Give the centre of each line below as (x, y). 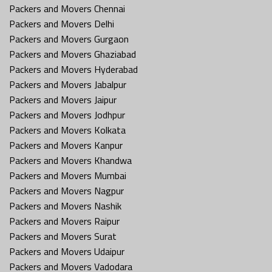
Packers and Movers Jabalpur (68, 84)
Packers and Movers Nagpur (66, 190)
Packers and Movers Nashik (65, 206)
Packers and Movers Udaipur (67, 251)
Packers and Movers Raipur (64, 221)
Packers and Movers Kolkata (67, 130)
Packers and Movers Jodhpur (67, 114)
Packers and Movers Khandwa (70, 160)
